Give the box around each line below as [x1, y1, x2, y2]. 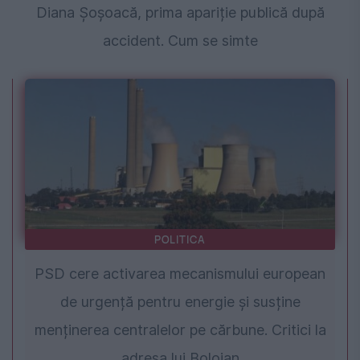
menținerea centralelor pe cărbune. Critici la [34, 321, 326, 339]
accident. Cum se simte [102, 32, 258, 50]
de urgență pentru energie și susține [59, 293, 301, 311]
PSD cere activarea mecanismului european [35, 265, 325, 283]
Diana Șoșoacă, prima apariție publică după [35, 4, 325, 22]
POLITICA [153, 232, 207, 247]
